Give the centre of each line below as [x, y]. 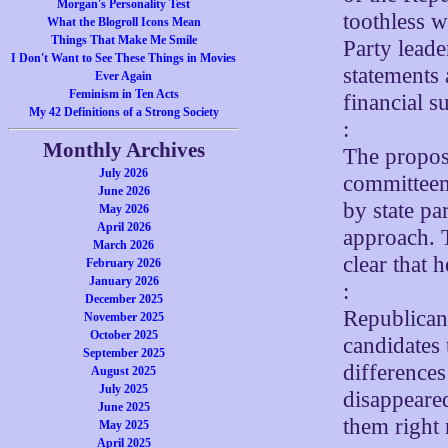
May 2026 [123, 209]
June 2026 [123, 191]
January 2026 [123, 281]
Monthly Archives [123, 150]
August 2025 [124, 371]
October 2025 [123, 335]
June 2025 [123, 407]
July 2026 [124, 173]
